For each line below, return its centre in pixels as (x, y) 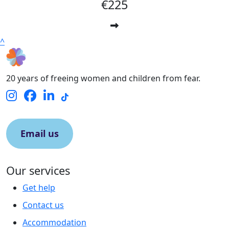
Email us (40, 133)
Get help (39, 187)
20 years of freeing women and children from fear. (103, 78)
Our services (38, 170)
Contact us (43, 205)
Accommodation (54, 222)
